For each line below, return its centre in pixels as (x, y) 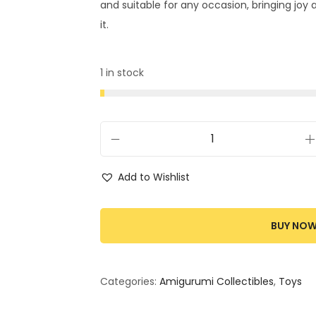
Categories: (130, 281)
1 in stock (122, 73)
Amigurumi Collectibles (217, 281)
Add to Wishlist (154, 177)
